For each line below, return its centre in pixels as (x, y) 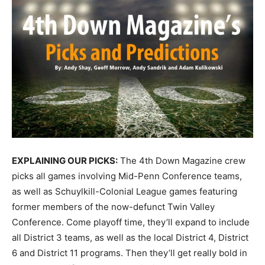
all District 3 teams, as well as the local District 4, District (130, 238)
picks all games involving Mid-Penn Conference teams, (127, 176)
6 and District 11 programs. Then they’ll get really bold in (130, 253)
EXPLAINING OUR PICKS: (65, 161)
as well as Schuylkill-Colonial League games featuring (125, 192)
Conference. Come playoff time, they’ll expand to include (131, 222)
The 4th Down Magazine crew (182, 161)
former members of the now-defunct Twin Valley (113, 207)
